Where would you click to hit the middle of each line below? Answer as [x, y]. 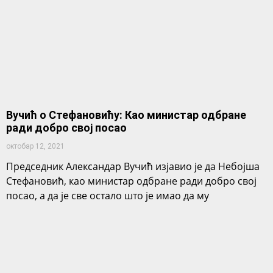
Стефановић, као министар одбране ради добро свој [131, 181]
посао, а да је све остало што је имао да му [108, 196]
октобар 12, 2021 [35, 146]
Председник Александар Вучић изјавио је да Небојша [133, 166]
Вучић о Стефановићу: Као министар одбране [126, 115]
